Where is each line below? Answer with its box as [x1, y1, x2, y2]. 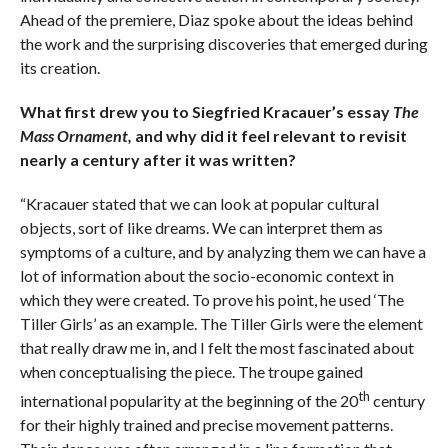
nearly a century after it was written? [19, 149, 296, 169]
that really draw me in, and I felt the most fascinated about [19, 337, 414, 357]
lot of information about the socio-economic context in [19, 265, 394, 285]
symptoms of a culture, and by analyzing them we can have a [19, 241, 426, 261]
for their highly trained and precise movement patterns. [19, 415, 393, 435]
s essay [335, 101, 393, 121]
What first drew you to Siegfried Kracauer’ [19, 101, 336, 121]
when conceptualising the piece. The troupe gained [19, 361, 363, 381]
